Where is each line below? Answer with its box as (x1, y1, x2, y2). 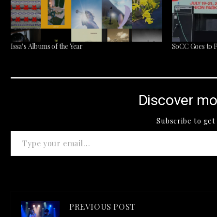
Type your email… (10, 123, 46, 137)
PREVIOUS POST (69, 201, 136, 212)
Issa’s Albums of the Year (11, 41, 83, 51)
